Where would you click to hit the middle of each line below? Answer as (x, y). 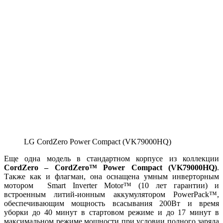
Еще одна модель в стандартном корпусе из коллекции (111, 158)
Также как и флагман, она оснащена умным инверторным (111, 176)
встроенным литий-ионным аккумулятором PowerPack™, (111, 194)
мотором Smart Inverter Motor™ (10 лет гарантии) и (111, 185)
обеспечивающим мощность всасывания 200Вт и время (111, 203)
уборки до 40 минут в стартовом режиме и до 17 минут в (111, 212)
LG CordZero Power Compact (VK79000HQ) (98, 141)
